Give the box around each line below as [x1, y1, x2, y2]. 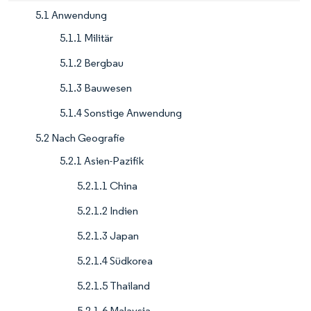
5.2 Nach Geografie [35, 131, 125, 145]
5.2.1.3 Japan [77, 229, 139, 243]
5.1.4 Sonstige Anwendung [60, 106, 182, 120]
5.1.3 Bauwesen [60, 81, 132, 95]
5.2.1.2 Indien [77, 204, 138, 218]
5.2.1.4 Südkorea [77, 254, 153, 268]
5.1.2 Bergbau [60, 56, 124, 70]
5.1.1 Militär [60, 31, 113, 45]
